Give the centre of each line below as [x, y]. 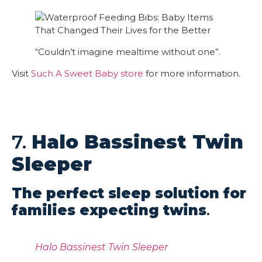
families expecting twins [109, 210]
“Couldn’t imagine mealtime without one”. [128, 51]
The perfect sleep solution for [129, 193]
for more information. [193, 73]
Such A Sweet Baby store [87, 73]
